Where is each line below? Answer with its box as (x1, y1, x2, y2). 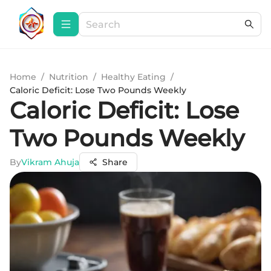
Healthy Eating (101, 71, 166, 82)
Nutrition (49, 71, 88, 82)
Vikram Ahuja (21, 157, 79, 168)
